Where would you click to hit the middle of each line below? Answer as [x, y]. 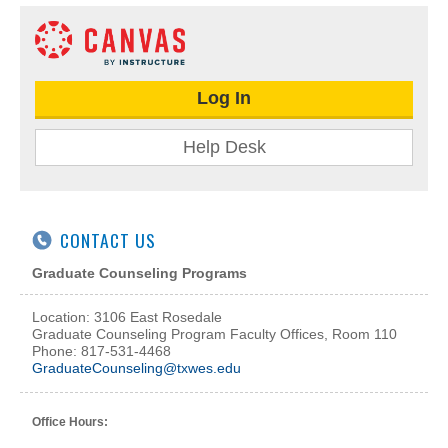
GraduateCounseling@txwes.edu [136, 368]
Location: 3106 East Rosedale [127, 317]
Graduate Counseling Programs [139, 272]
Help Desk [224, 146]
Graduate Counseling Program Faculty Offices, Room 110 [214, 334]
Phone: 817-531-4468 [101, 351]
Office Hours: [70, 421]
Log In [224, 97]
